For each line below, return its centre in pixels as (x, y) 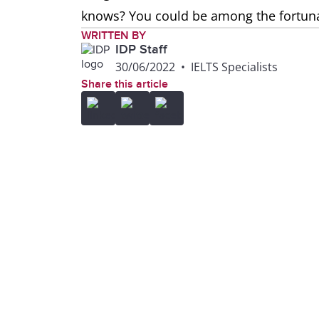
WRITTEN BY (114, 36)
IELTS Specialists (234, 67)
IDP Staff (141, 49)
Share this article (125, 84)
